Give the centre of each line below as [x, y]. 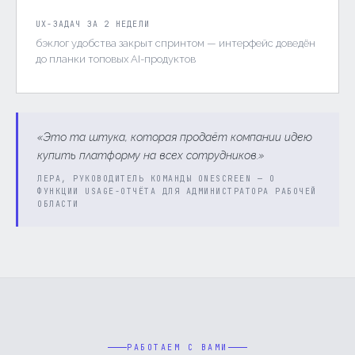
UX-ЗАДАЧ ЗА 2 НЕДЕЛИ [93, 24]
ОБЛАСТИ [58, 204]
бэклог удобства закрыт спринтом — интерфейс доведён [176, 43]
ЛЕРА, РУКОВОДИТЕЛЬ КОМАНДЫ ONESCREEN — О [156, 178]
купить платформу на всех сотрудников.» [151, 155]
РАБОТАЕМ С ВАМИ [177, 347]
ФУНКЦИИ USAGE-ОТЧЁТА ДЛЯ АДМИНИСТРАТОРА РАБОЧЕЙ [177, 191]
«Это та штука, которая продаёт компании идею [175, 137]
